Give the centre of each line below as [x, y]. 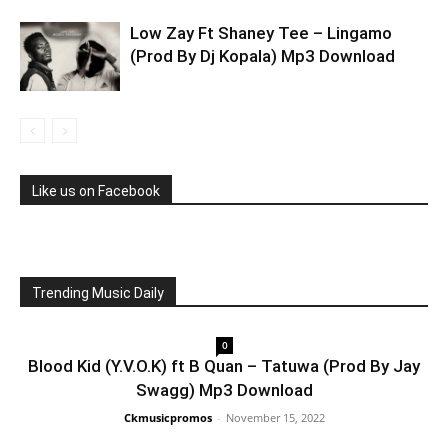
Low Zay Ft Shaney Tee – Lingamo [261, 33]
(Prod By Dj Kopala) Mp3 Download [262, 56]
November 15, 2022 [275, 417]
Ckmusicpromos [167, 417]
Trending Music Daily [98, 293]
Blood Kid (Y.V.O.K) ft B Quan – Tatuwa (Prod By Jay [224, 366]
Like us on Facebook [96, 191]
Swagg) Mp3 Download [224, 390]
